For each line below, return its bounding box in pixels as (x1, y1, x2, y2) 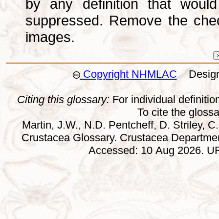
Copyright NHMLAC (80, 68, 177, 81)
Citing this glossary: (17, 93, 109, 106)
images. (25, 29, 75, 45)
